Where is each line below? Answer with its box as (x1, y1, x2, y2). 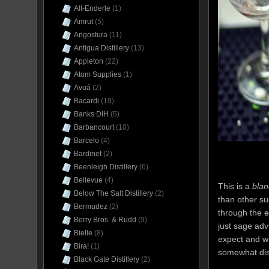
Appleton (74, 57, 103, 65)
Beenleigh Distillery (74, 163, 138, 171)
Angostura (74, 31, 107, 39)
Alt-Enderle (74, 4, 110, 13)
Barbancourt (74, 123, 114, 131)
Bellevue (74, 176, 103, 184)
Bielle (74, 229, 92, 237)
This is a (218, 181, 252, 191)
